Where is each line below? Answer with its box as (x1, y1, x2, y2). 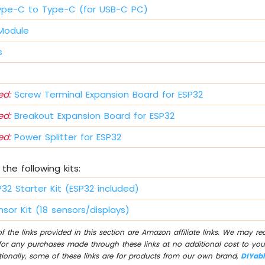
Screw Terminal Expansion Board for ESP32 (11, 88, 203, 101)
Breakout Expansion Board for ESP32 (11, 109, 175, 122)
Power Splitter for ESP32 (11, 131, 122, 144)
